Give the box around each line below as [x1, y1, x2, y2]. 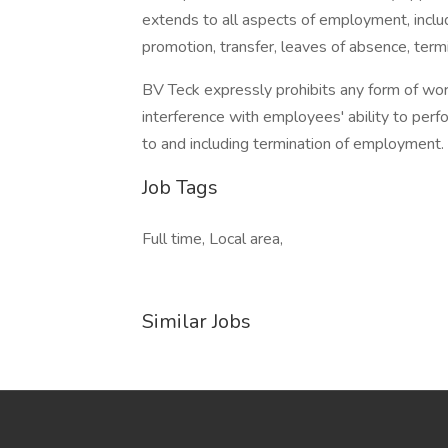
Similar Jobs [142, 308, 251, 335]
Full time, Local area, [142, 228, 283, 250]
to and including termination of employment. [142, 133, 444, 155]
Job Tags [142, 174, 218, 201]
